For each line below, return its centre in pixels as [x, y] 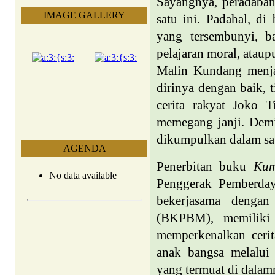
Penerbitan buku [205, 167]
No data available [83, 175]
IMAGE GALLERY [84, 15]
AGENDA [84, 148]
